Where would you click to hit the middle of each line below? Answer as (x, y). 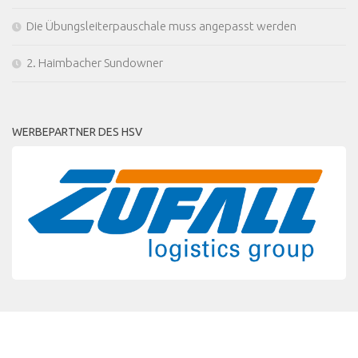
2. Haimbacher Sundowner (95, 63)
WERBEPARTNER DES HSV (77, 132)
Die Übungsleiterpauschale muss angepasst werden (161, 26)
